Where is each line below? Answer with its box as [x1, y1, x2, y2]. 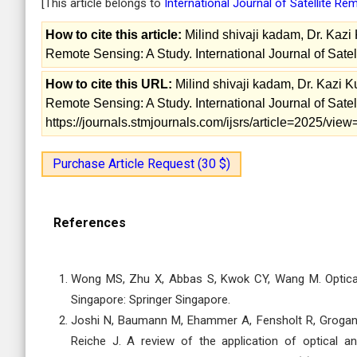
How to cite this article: [45, 28, 182, 41]
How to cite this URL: [45, 77, 172, 91]
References [53, 215, 126, 230]
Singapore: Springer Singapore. [71, 292, 230, 307]
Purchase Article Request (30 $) [53, 156, 230, 171]
